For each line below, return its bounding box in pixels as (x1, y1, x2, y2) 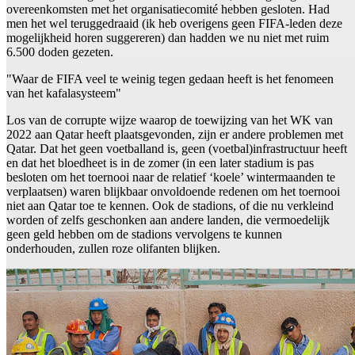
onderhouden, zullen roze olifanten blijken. (6, 241, 220, 255)
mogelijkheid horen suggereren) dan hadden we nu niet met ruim (6, 30, 329, 44)
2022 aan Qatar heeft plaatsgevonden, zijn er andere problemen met (6, 127, 343, 141)
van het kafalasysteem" (6, 86, 121, 100)
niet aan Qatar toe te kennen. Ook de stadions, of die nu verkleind (6, 198, 334, 212)
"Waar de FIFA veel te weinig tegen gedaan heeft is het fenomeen (6, 71, 334, 86)
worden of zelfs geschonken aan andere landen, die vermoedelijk (6, 212, 330, 227)
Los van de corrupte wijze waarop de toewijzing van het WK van (6, 113, 333, 127)
